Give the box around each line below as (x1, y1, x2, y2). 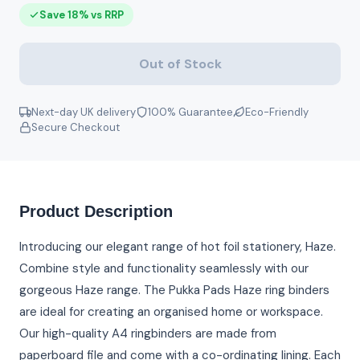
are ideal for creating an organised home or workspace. (19, 304, 323, 320)
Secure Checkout (31, 121, 120, 134)
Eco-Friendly (245, 105, 309, 119)
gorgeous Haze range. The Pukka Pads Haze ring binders (19, 282, 329, 298)
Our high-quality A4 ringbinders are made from (19, 325, 276, 342)
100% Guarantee (148, 105, 233, 119)
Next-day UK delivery (31, 105, 136, 119)
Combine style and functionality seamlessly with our (19, 260, 309, 276)
